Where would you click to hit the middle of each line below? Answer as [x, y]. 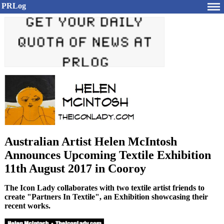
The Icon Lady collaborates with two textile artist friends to [104, 188]
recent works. [27, 206]
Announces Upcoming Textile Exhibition [108, 155]
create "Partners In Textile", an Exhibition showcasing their [106, 197]
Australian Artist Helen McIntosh [91, 141]
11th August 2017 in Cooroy [75, 168]
